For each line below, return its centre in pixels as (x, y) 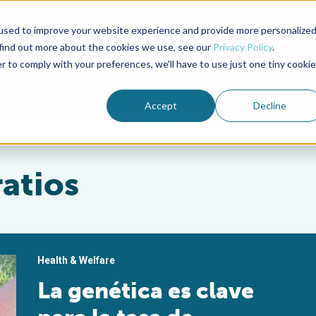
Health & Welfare (77, 260)
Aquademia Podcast (261, 35)
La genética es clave (146, 291)
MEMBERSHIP (195, 74)
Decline (269, 105)
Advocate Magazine (151, 35)
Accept (161, 105)
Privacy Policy (242, 47)
